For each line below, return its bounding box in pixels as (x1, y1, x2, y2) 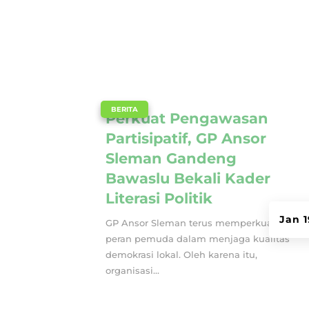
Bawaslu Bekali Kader (106, 169, 271, 187)
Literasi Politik (106, 189, 213, 207)
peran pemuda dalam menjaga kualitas (106, 232, 290, 244)
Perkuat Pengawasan (106, 109, 269, 127)
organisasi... (106, 264, 160, 276)
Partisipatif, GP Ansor (106, 129, 267, 147)
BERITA (111, 104, 139, 114)
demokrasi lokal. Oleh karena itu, (106, 248, 258, 260)
